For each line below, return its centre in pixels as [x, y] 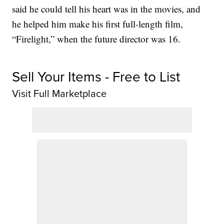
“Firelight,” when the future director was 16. [96, 39]
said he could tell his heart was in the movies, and [106, 9]
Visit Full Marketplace [59, 93]
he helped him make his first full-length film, [98, 24]
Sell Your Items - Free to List [96, 76]
